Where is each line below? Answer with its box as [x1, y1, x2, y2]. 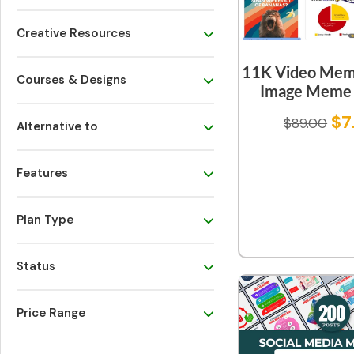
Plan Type [17, 212, 73, 228]
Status [17, 258, 55, 275]
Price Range [17, 305, 85, 322]
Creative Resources [17, 25, 131, 42]
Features [17, 165, 68, 182]
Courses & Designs [17, 72, 126, 88]
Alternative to [17, 119, 98, 135]
